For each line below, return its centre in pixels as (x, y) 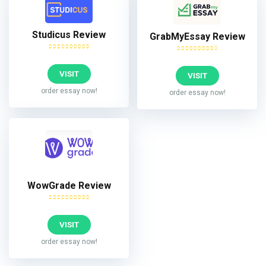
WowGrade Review (69, 186)
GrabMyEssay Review (197, 36)
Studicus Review (69, 34)
